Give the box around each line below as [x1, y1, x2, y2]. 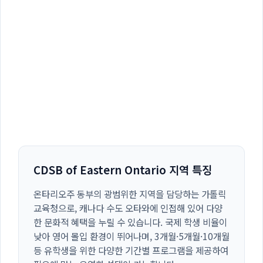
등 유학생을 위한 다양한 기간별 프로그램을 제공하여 [33, 244, 228, 257]
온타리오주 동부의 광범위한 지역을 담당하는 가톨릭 [33, 187, 226, 201]
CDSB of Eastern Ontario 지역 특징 [33, 161, 212, 178]
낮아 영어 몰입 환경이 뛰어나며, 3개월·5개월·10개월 [33, 230, 230, 243]
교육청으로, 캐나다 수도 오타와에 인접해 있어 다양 [33, 201, 222, 215]
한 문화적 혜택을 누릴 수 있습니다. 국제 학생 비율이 [33, 215, 227, 229]
